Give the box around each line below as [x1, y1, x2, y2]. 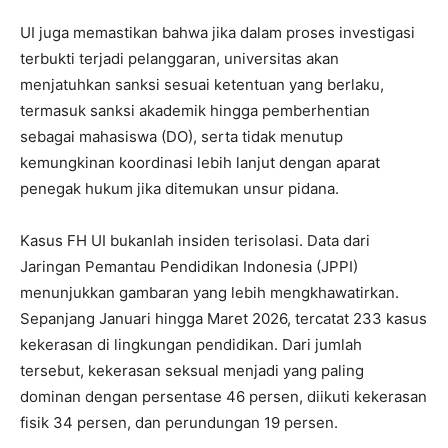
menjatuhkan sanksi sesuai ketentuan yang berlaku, [20, 74, 384, 94]
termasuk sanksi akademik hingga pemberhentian [20, 100, 370, 120]
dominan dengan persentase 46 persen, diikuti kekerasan [20, 386, 427, 406]
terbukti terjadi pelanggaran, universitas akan [20, 48, 339, 68]
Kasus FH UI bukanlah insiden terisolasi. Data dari [20, 230, 370, 250]
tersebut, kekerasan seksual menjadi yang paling [20, 360, 364, 380]
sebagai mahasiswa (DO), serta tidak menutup [20, 126, 343, 146]
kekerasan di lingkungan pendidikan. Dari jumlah [20, 334, 362, 354]
